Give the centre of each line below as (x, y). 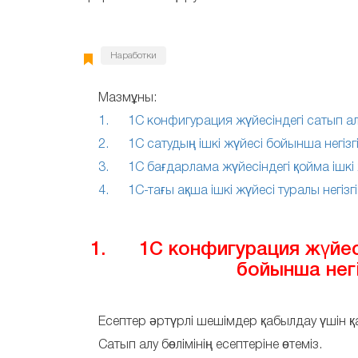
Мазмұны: (127, 98)
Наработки (133, 56)
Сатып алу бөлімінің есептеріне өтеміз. (210, 345)
